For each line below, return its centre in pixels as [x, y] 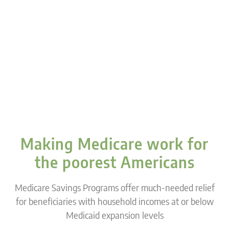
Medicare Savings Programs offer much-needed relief [114, 188]
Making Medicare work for [114, 144]
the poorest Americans [114, 162]
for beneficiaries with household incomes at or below [114, 201]
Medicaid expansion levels [114, 215]
